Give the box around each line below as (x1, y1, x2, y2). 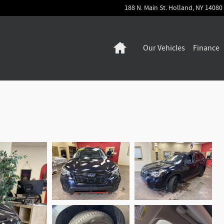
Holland (168, 3, 192, 12)
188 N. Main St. (124, 3, 167, 12)
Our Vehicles (143, 42, 185, 53)
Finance (193, 42, 219, 53)
